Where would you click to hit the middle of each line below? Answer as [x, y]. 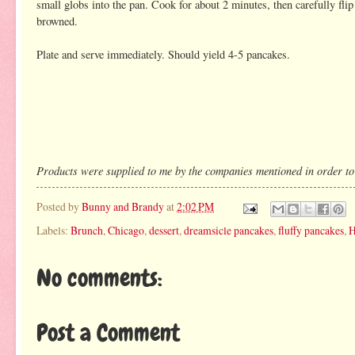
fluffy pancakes [311, 230]
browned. [57, 21]
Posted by [59, 207]
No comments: [99, 278]
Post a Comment [108, 332]
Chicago [126, 230]
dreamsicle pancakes [229, 230]
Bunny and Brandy [123, 207]
